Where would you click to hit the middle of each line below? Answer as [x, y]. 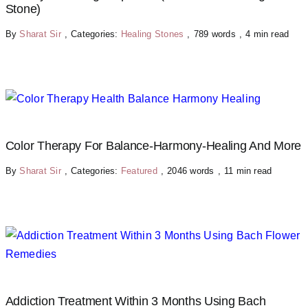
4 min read [267, 34]
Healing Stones [152, 34]
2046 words [191, 170]
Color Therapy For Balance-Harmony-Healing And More [153, 145]
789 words [214, 34]
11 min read [248, 170]
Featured [139, 170]
